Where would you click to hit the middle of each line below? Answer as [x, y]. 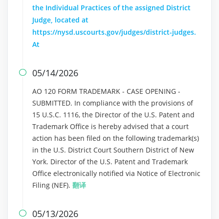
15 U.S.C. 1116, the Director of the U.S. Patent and [113, 115]
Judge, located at [60, 20]
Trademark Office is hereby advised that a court [110, 126]
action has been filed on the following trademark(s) [116, 138]
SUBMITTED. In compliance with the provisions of [113, 103]
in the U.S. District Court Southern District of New [113, 150]
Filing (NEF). [52, 185]
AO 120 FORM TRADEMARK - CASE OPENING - [106, 91]
